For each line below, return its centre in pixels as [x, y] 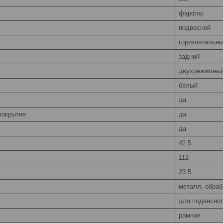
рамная [190, 215]
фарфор [191, 13]
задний [189, 56]
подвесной [195, 27]
